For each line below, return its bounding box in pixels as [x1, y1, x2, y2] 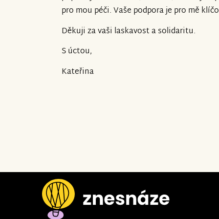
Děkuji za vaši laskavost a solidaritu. [62, 24, 196, 39]
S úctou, [62, 44, 92, 59]
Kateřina [62, 65, 96, 80]
